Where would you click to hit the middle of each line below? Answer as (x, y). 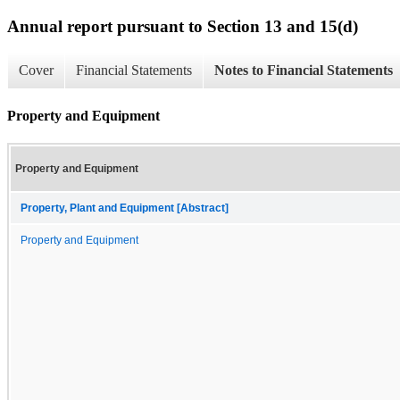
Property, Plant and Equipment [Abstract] (125, 208)
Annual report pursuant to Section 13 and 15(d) (183, 26)
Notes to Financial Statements (304, 71)
